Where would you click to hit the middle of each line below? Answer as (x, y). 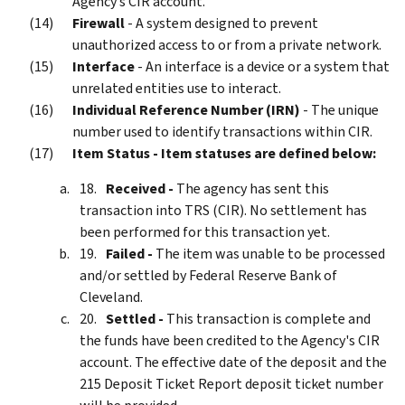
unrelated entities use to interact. (177, 88)
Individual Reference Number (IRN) (186, 109)
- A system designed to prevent (221, 23)
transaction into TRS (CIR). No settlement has (223, 210)
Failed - (129, 253)
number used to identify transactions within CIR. (222, 131)
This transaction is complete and (267, 318)
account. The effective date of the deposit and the (233, 362)
